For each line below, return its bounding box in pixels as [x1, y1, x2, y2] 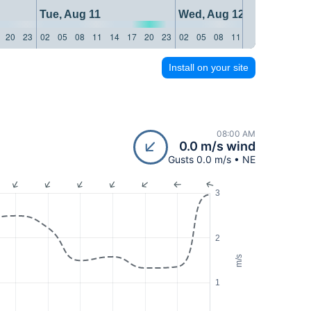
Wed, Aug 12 [176, 8, 244, 20]
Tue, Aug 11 [37, 8, 101, 20]
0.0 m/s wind [179, 139, 255, 154]
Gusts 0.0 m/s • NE [168, 153, 255, 166]
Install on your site [169, 61, 249, 73]
